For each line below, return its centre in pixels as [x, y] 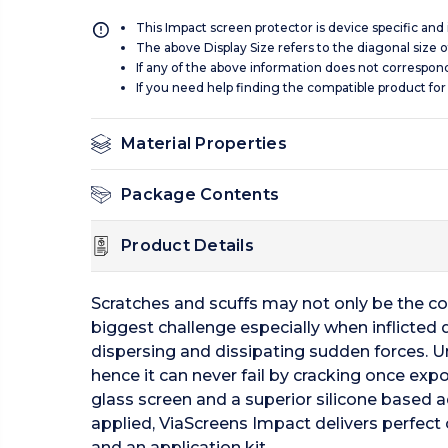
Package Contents [200, 195]
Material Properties [204, 144]
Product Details [187, 246]
